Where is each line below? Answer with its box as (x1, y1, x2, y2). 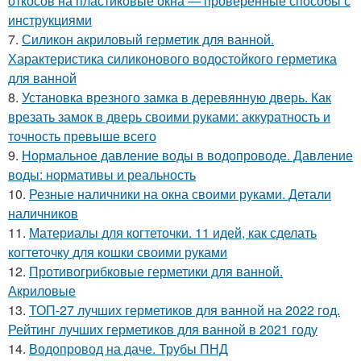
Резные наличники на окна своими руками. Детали (29, 184, 331, 203)
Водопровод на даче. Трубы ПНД (29, 338, 228, 358)
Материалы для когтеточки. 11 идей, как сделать (29, 222, 317, 242)
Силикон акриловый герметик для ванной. (22, 29, 274, 48)
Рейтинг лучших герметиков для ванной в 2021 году (8, 319, 317, 338)
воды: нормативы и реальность (8, 164, 196, 184)
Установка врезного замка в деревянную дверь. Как (22, 87, 331, 106)
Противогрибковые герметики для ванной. (29, 261, 283, 280)
